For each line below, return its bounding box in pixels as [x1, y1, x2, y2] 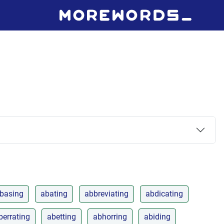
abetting [47, 211, 76, 221]
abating [40, 188, 67, 198]
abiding [144, 211, 170, 221]
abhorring [93, 211, 127, 221]
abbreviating [84, 188, 128, 198]
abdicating [145, 188, 183, 198]
